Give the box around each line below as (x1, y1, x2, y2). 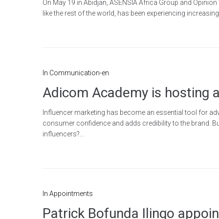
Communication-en (49, 68, 109, 77)
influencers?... (43, 130, 84, 138)
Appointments (49, 189, 93, 197)
